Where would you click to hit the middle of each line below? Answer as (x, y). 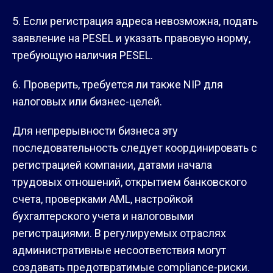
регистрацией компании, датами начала (112, 165)
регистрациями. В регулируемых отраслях (119, 233)
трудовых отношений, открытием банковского (129, 182)
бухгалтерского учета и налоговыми (103, 216)
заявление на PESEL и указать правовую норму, (131, 38)
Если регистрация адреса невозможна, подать (140, 21)
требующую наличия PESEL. (83, 55)
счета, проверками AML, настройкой (103, 199)
